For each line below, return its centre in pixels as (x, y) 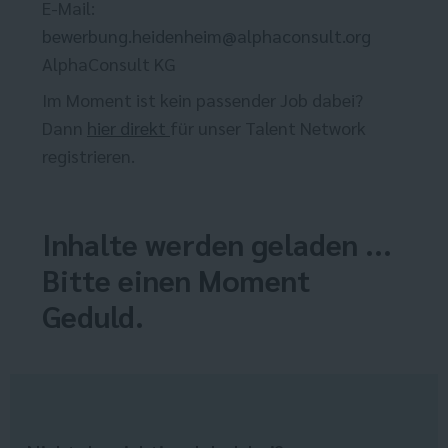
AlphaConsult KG (109, 64)
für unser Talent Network (268, 128)
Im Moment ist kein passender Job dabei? (202, 100)
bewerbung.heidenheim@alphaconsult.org (206, 36)
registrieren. (88, 156)
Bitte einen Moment (176, 280)
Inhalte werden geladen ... (217, 244)
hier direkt (128, 128)
